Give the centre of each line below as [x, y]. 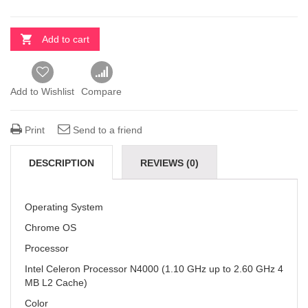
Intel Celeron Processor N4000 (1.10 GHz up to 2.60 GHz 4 [154, 269]
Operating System [64, 207]
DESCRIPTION [62, 163]
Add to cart [66, 39]
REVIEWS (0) [169, 163]
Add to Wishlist [42, 91]
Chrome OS [51, 228]
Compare [101, 91]
